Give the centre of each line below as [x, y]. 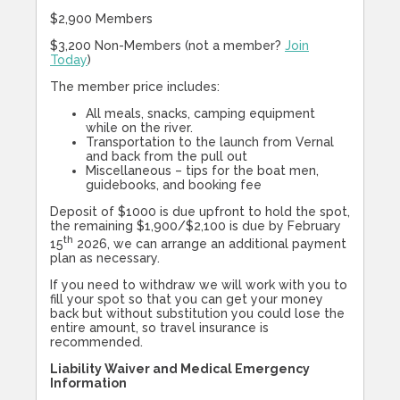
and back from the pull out [167, 157]
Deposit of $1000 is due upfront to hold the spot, [200, 212]
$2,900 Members [101, 19]
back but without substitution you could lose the [197, 313]
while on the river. [139, 128]
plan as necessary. [105, 258]
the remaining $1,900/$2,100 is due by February [196, 226]
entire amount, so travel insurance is [159, 327]
